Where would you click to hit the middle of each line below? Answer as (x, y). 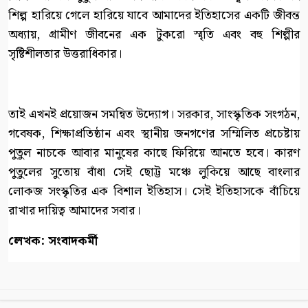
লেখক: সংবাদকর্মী (53, 241)
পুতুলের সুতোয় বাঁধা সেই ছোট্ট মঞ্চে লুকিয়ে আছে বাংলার (154, 172)
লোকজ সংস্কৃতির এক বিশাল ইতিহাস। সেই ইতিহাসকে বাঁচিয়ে (154, 191)
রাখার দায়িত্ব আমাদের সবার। (74, 210)
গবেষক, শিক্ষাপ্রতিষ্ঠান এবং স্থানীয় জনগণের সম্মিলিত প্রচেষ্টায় (154, 133)
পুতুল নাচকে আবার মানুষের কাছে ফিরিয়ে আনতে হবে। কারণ (154, 153)
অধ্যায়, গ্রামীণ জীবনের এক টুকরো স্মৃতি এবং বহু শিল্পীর (154, 34)
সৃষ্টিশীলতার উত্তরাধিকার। (65, 54)
